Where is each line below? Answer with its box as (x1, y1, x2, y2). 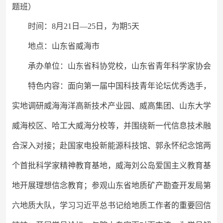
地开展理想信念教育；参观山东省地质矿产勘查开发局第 (12, 181, 211, 190)
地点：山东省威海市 (28, 42, 100, 50)
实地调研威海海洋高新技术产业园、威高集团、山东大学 (12, 102, 211, 110)
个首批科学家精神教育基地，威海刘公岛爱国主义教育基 (12, 161, 211, 170)
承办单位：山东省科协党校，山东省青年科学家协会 (28, 62, 211, 70)
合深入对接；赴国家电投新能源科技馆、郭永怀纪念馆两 (12, 141, 211, 150)
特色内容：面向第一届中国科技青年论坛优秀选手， (28, 82, 211, 90)
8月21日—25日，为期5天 (52, 22, 139, 30)
